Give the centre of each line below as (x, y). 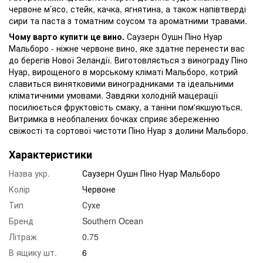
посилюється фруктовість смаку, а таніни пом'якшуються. (126, 107)
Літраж (23, 236)
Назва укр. (29, 173)
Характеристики (50, 154)
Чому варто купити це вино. (68, 36)
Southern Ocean (113, 220)
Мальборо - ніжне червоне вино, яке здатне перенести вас (127, 48)
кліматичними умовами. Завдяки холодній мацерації (113, 95)
